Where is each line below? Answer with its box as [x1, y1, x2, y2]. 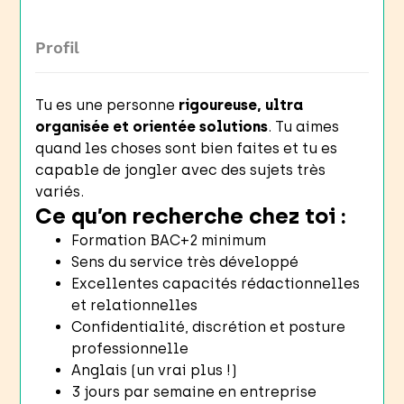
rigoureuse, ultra [179, 96, 304, 114]
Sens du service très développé [71, 252, 299, 271]
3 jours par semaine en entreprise [71, 382, 317, 400]
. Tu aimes [268, 117, 340, 135]
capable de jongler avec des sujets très [35, 161, 326, 179]
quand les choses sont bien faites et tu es [35, 139, 338, 157]
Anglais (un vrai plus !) [71, 361, 238, 379]
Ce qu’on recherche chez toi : [35, 202, 347, 229]
